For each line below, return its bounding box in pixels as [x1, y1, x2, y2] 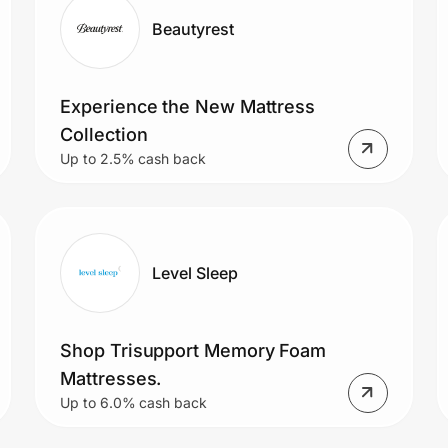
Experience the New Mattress [60, 95, 316, 117]
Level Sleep [152, 262, 238, 283]
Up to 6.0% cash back [60, 393, 207, 411]
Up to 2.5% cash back [60, 149, 206, 167]
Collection [60, 123, 148, 145]
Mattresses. [60, 367, 162, 389]
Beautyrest [152, 18, 234, 39]
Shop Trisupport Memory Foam [60, 339, 327, 361]
